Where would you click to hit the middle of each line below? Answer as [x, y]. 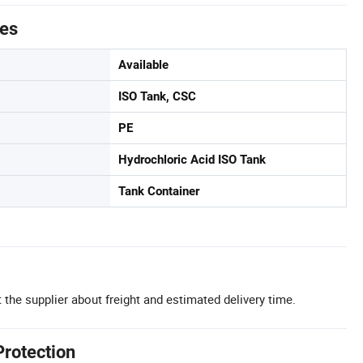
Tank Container [159, 192]
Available [143, 65]
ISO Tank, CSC [157, 97]
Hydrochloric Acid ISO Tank [192, 160]
